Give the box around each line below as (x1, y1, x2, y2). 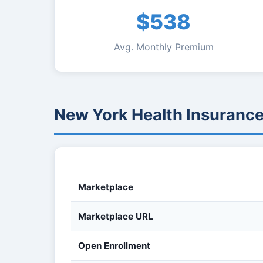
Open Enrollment (78, 240, 150, 251)
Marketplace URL (78, 211, 153, 222)
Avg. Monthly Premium (113, 41, 214, 53)
